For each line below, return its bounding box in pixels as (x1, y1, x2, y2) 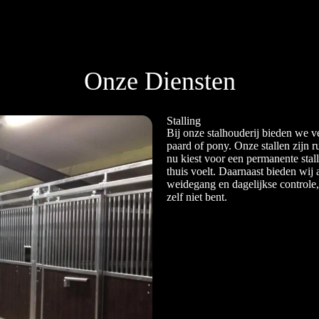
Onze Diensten (83, 67, 236, 96)
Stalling (167, 115, 201, 127)
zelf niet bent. (167, 191, 227, 204)
